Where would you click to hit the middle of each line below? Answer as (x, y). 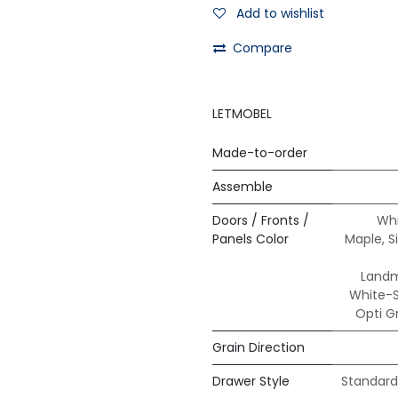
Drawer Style (251, 382)
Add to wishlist (280, 14)
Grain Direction (259, 348)
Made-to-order (260, 153)
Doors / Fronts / (261, 221)
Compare (263, 48)
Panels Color (251, 239)
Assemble (243, 187)
